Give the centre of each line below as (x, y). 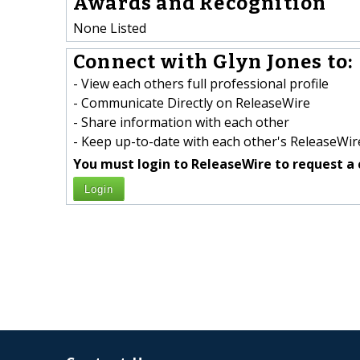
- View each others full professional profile (201, 84)
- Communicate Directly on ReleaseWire (192, 103)
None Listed (110, 28)
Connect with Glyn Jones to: (213, 62)
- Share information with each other (181, 123)
